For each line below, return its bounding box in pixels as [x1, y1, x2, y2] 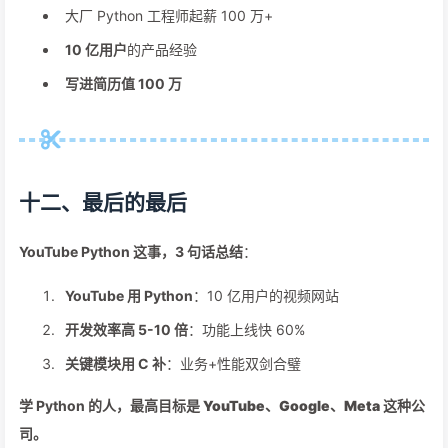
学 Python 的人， [19, 397, 130, 414]
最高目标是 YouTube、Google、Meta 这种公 [130, 397, 425, 414]
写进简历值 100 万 [65, 75, 182, 92]
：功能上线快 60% [188, 321, 305, 338]
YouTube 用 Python [65, 287, 193, 304]
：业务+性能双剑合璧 [166, 355, 301, 372]
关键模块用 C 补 [65, 355, 166, 372]
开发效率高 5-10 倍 [65, 321, 188, 338]
